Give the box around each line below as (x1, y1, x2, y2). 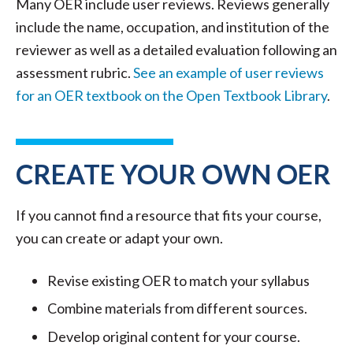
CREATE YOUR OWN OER (16, 157, 331, 190)
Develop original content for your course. (47, 327, 300, 345)
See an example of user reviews (133, 63, 324, 81)
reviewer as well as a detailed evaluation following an (16, 40, 337, 58)
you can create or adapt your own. (16, 229, 223, 247)
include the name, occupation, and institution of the (16, 17, 329, 35)
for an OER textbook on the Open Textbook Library (16, 86, 327, 104)
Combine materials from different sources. (47, 299, 307, 317)
